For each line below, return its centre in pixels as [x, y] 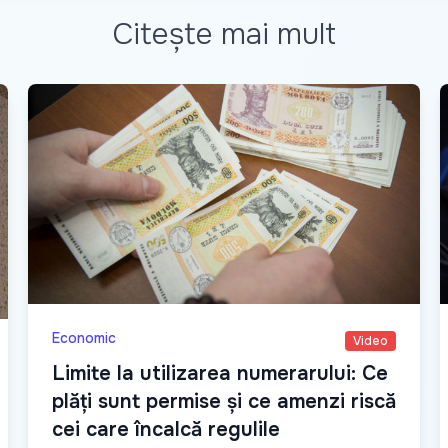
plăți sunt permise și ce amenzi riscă [224, 402]
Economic [84, 338]
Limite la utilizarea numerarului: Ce [220, 374]
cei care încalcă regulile [166, 430]
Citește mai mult [224, 33]
